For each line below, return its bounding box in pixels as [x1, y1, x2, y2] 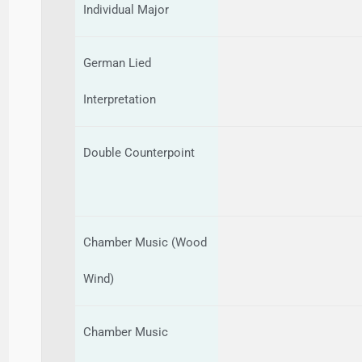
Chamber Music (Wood [83, 234, 208, 250]
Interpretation [83, 91, 160, 107]
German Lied [83, 55, 152, 70]
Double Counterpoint [83, 145, 196, 160]
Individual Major [83, 2, 170, 17]
